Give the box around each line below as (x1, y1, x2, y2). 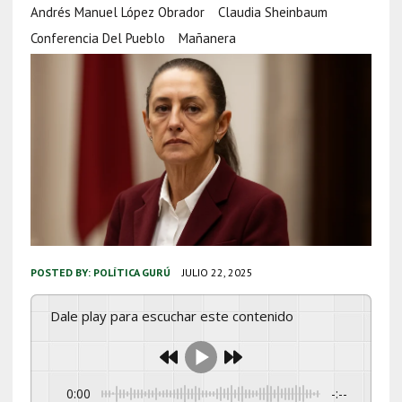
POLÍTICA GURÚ (92, 265, 170, 279)
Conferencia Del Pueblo (30, 29, 165, 47)
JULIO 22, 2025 (181, 265, 253, 279)
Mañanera (178, 29, 236, 47)
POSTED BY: (30, 265, 93, 279)
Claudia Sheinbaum (217, 3, 328, 21)
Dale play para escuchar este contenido (59, 306, 293, 325)
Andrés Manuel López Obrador (30, 3, 205, 21)
